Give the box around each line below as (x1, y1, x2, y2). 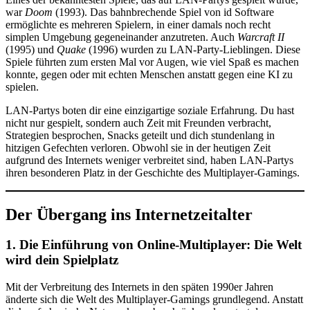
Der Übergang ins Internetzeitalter (6, 205, 253, 224)
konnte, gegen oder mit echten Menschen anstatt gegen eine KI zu (6, 68, 293, 80)
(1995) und (6, 43, 57, 55)
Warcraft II (237, 30, 284, 43)
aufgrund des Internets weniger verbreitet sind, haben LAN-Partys (6, 154, 293, 166)
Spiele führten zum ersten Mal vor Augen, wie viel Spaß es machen (6, 55, 299, 68)
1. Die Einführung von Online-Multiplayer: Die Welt (6, 237, 302, 253)
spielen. (6, 80, 39, 93)
